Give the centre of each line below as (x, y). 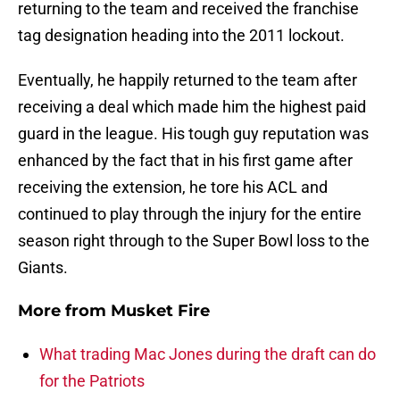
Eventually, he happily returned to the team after (187, 80)
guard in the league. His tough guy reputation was (193, 134)
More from (64, 311)
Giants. (43, 268)
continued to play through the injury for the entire (190, 214)
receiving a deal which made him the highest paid (192, 107)
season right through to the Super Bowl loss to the (194, 241)
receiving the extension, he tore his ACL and (173, 187)
